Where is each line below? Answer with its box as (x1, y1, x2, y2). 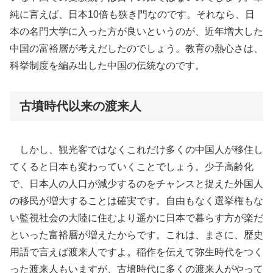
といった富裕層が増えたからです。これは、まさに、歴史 (10, 229, 263, 240)
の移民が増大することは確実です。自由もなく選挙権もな (10, 195, 263, 206)
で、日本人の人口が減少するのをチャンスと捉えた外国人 (10, 178, 263, 189)
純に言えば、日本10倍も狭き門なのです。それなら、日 (10, 9, 255, 19)
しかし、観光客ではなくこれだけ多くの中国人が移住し (10, 144, 263, 155)
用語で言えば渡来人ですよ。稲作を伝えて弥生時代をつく (10, 246, 263, 257)
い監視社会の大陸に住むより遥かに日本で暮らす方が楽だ (10, 212, 263, 223)
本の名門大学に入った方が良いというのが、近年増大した (10, 26, 263, 37)
